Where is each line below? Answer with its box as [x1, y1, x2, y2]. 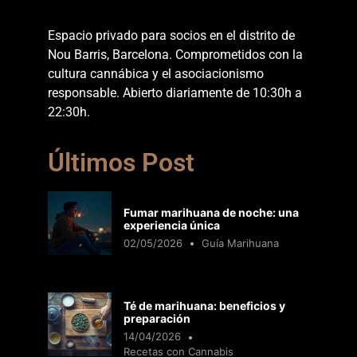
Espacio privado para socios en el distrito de [48, 28, 295, 44]
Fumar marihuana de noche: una [124, 205, 299, 219]
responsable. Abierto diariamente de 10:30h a [48, 85, 302, 101]
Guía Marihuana [202, 236, 279, 249]
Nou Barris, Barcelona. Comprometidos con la [48, 47, 303, 63]
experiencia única [124, 218, 220, 232]
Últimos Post [48, 147, 194, 178]
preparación [124, 312, 190, 326]
